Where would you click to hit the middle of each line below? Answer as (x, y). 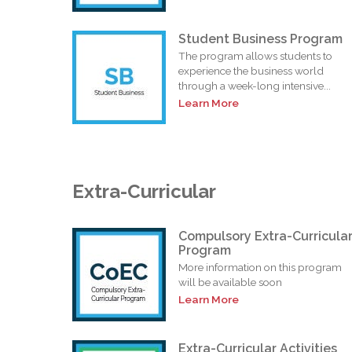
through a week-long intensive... (255, 85)
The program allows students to (255, 55)
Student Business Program (260, 38)
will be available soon (230, 282)
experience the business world (251, 70)
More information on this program (260, 267)
